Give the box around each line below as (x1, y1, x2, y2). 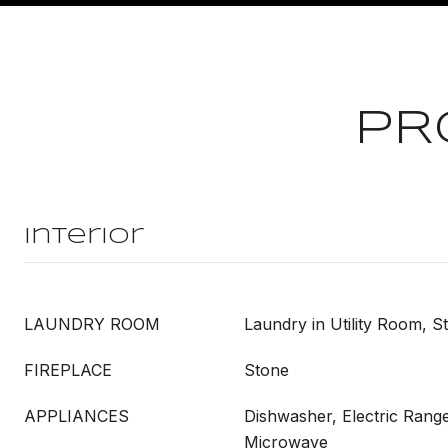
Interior (24, 226, 144, 248)
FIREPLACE (24, 360, 112, 380)
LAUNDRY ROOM (24, 314, 160, 334)
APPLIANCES (24, 406, 129, 426)
